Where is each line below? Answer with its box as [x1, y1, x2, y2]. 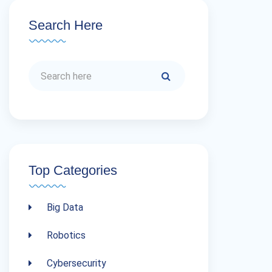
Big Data [44, 202, 83, 213]
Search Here [29, 18, 103, 33]
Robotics [44, 229, 86, 241]
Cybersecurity [44, 257, 106, 269]
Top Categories [29, 163, 117, 178]
